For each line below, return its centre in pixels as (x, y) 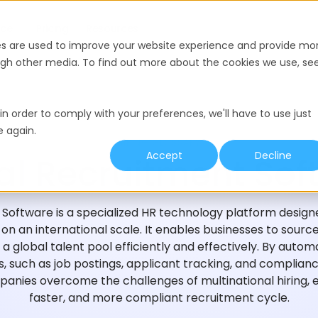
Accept (164, 156)
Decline (273, 156)
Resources (112, 28)
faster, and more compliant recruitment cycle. (159, 298)
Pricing (52, 28)
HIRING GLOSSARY (159, 142)
